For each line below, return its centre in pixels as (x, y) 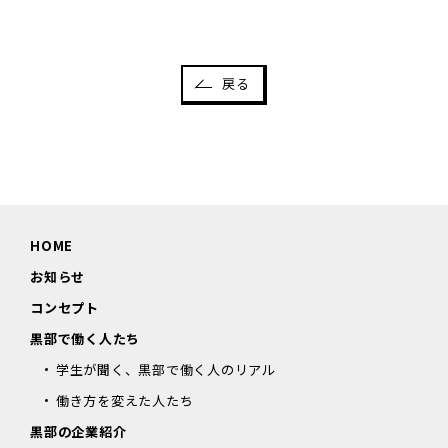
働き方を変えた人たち (124, 400)
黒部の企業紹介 (78, 431)
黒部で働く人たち (85, 338)
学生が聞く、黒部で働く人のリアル (165, 369)
